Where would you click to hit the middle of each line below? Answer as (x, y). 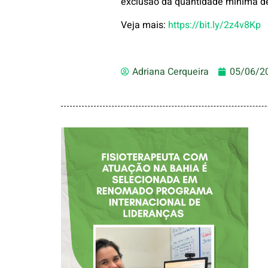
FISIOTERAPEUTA (155, 170)
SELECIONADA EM (155, 217)
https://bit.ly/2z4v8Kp (215, 25)
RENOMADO (155, 232)
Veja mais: (145, 25)
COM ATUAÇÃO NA (155, 185)
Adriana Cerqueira (170, 71)
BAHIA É (155, 201)
